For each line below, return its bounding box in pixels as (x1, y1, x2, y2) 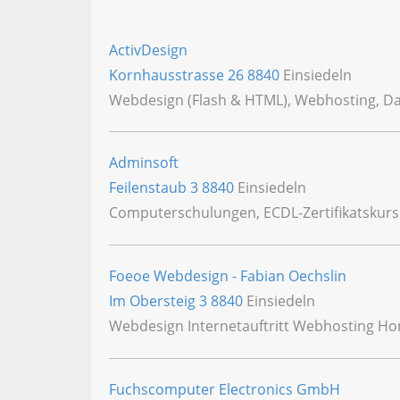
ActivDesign (109, 39, 187, 60)
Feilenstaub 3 (109, 178, 202, 198)
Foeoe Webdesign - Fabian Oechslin (109, 266, 346, 287)
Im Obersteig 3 (109, 291, 211, 312)
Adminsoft (109, 153, 179, 173)
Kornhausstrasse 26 (109, 64, 247, 85)
